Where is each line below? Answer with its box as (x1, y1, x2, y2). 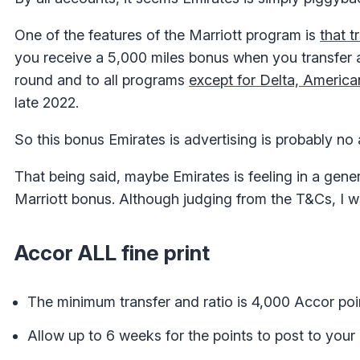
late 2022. (14, 93, 79, 111)
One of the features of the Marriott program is (14, 26, 320, 43)
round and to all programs (14, 71, 189, 88)
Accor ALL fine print (14, 239, 210, 265)
